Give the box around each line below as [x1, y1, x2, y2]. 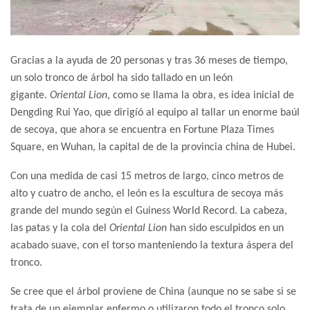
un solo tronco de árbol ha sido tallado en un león [10, 72, 232, 84]
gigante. [10, 89, 50, 101]
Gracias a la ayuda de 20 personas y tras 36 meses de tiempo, [10, 55, 288, 66]
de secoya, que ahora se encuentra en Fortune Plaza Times [10, 124, 274, 136]
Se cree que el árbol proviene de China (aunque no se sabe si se [10, 286, 296, 298]
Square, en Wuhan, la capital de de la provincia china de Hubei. [10, 141, 295, 153]
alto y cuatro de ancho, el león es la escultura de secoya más [10, 188, 283, 199]
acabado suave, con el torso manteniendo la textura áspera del [10, 239, 293, 251]
